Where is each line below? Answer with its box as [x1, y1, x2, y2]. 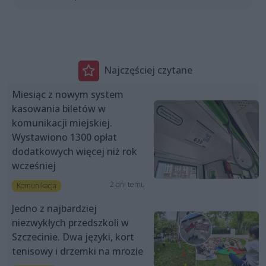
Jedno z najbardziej [12, 201, 97, 215]
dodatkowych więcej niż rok [12, 144, 137, 158]
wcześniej [12, 159, 56, 172]
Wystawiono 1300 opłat [12, 130, 117, 144]
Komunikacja [16, 180, 56, 191]
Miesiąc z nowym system [12, 87, 123, 101]
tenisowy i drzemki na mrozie [12, 244, 143, 258]
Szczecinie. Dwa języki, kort [12, 230, 134, 243]
